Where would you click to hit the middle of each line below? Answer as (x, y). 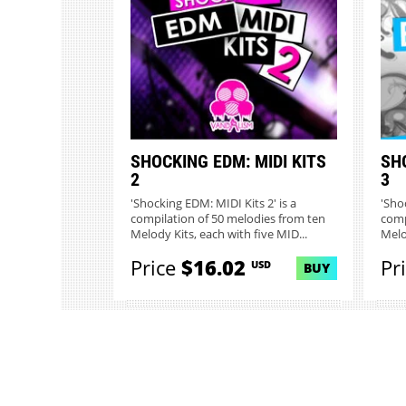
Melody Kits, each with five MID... (218, 234)
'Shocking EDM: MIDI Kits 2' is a (213, 203)
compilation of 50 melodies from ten (227, 218)
